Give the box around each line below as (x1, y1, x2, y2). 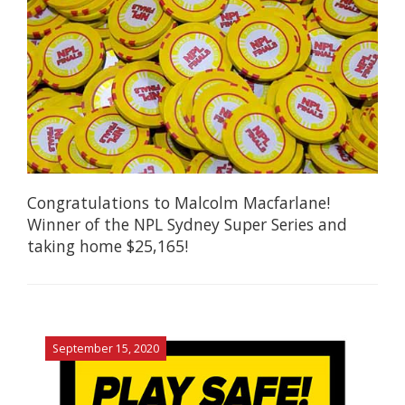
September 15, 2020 (52, 340, 159, 356)
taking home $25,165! (27, 235, 188, 258)
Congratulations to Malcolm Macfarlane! (27, 192, 330, 214)
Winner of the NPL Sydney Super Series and (27, 213, 347, 236)
